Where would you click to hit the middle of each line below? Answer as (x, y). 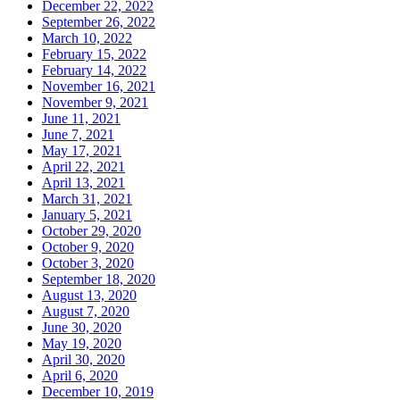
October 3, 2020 (88, 263)
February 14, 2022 (94, 71)
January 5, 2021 (87, 215)
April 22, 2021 (83, 167)
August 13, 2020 (89, 296)
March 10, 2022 (87, 38)
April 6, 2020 (80, 376)
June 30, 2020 (82, 328)
